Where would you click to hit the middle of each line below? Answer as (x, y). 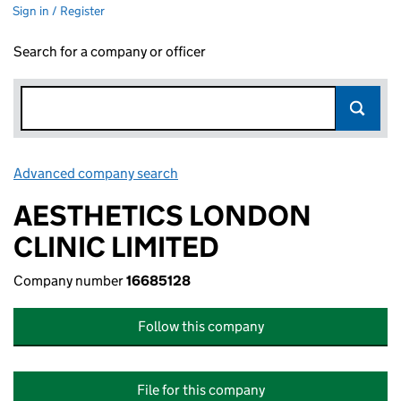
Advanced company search (96, 173)
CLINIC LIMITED (116, 247)
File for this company (200, 390)
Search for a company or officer (110, 51)
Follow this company (200, 326)
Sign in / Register (59, 11)
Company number (70, 281)
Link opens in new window (260, 173)
